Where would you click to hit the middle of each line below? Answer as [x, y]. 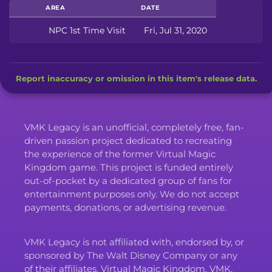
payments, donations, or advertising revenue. [125, 207]
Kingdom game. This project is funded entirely [129, 167]
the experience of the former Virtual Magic [120, 154]
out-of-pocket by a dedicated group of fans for [128, 180]
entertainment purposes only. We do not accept [132, 194]
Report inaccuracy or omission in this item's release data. [136, 78]
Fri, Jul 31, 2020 [175, 30]
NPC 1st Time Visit [87, 30]
